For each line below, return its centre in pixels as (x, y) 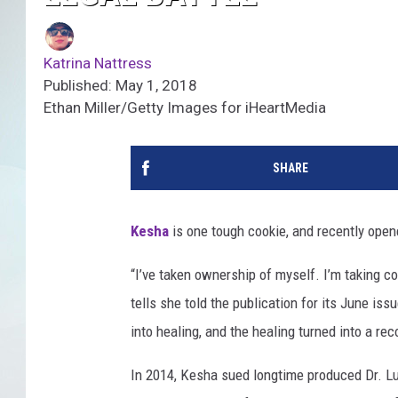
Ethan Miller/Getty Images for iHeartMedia (185, 108)
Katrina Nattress (98, 64)
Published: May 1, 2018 (120, 86)
